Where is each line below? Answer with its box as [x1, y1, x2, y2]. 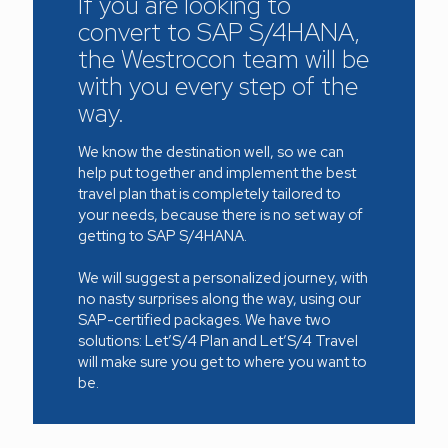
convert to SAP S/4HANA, [78, 15, 360, 49]
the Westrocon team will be [78, 42, 369, 76]
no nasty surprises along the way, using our [78, 288, 361, 309]
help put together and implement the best [78, 162, 356, 183]
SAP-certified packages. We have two [78, 309, 331, 330]
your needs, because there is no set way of [78, 204, 363, 225]
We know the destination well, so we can [78, 141, 344, 162]
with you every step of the [78, 69, 358, 103]
